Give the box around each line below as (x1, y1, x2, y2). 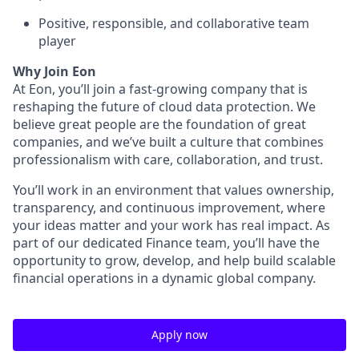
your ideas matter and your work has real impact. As (13, 216, 330, 234)
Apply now (151, 327, 208, 342)
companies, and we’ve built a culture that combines (13, 133, 324, 151)
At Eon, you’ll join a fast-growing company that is (13, 80, 308, 98)
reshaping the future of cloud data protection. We (13, 98, 316, 115)
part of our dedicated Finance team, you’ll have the (13, 234, 320, 252)
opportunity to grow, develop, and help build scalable (13, 252, 336, 269)
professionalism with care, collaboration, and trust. (13, 151, 323, 168)
